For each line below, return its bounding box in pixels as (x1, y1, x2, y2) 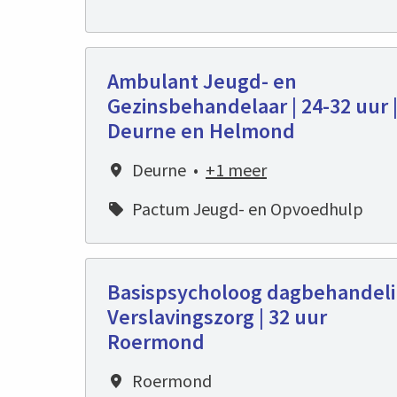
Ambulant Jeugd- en (107, 67, 297, 96)
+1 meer (206, 159, 267, 182)
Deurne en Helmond (107, 117, 295, 145)
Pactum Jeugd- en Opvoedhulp (132, 198, 363, 221)
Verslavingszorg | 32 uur (107, 303, 327, 331)
